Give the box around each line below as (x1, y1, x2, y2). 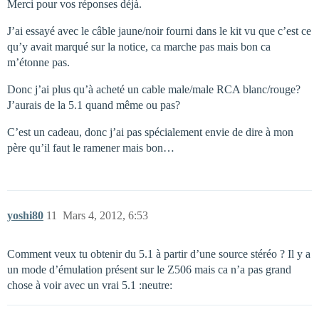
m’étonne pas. (7, 56, 70, 68)
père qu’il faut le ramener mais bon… (7, 141, 174, 154)
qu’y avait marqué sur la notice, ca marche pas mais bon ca (7, 40, 271, 53)
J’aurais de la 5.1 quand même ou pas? (7, 98, 180, 111)
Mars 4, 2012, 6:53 (63, 209, 148, 221)
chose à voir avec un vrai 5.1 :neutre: (7, 278, 172, 291)
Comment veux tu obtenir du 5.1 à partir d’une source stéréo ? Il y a (7, 247, 310, 260)
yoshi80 (7, 209, 43, 221)
